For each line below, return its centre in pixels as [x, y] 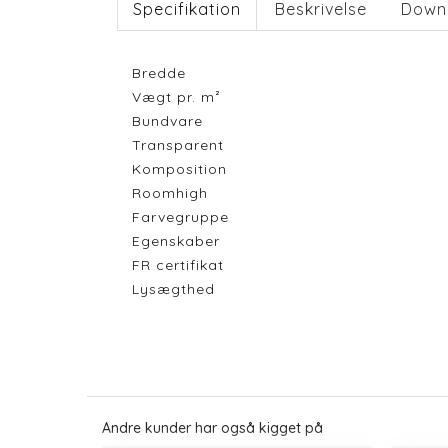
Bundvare [167, 120]
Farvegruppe [180, 216]
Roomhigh [170, 192]
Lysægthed [173, 288]
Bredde [159, 72]
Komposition [179, 168]
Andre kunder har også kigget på [212, 428]
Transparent [178, 144]
